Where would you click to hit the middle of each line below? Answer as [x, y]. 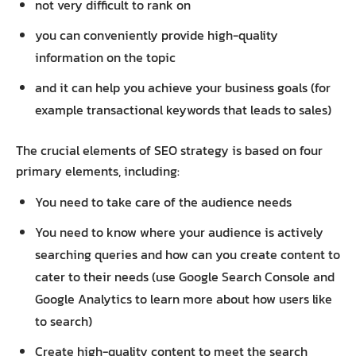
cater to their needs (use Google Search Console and [185, 276]
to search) [65, 321]
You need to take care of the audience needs [165, 201]
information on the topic [105, 57]
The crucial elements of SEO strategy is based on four [169, 150]
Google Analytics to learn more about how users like [184, 298]
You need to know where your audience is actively [179, 232]
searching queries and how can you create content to [188, 254]
